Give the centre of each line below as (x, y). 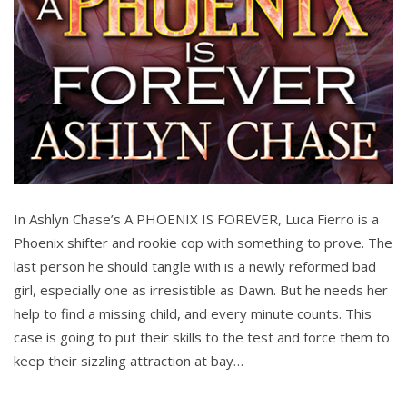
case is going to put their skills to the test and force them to (202, 337)
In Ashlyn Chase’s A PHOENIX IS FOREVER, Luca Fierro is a (196, 219)
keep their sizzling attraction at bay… (129, 361)
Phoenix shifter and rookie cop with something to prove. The (203, 243)
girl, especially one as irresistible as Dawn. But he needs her (201, 290)
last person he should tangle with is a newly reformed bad (195, 266)
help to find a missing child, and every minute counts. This (193, 313)
